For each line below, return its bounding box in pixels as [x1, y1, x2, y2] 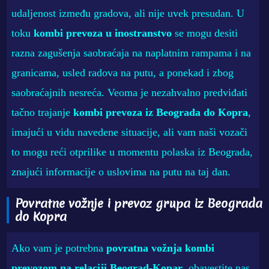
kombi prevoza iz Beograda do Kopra [73, 106, 249, 118]
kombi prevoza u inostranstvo [34, 26, 172, 39]
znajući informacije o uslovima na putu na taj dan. [11, 165, 231, 178]
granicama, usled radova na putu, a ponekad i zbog [11, 66, 234, 79]
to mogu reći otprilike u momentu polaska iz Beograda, [11, 145, 253, 158]
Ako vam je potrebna [11, 241, 107, 254]
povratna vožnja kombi [106, 241, 215, 254]
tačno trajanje [11, 106, 74, 118]
